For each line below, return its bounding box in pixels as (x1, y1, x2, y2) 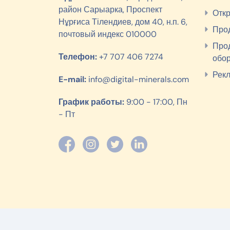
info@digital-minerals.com (86, 73, 189, 85)
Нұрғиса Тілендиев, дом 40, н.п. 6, (59, 16, 187, 27)
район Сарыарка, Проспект (59, 4, 162, 15)
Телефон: (59, 51, 97, 62)
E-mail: (59, 73, 86, 85)
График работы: (59, 96, 124, 107)
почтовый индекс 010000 (59, 28, 157, 40)
